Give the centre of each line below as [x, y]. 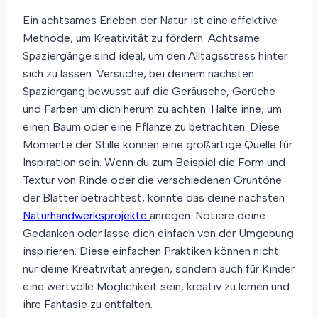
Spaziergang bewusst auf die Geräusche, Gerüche [149, 91]
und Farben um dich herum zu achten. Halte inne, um [152, 109]
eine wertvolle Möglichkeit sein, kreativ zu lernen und [156, 286]
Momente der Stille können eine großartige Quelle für [158, 144]
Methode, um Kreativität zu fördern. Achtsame [141, 38]
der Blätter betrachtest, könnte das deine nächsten [154, 197]
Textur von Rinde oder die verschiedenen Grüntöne [152, 180]
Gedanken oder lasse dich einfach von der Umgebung [158, 233]
